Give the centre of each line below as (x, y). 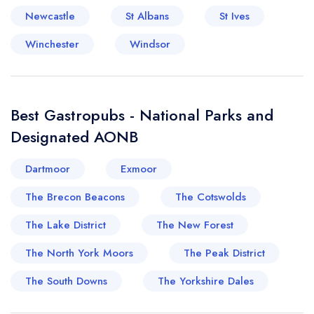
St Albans (147, 16)
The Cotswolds (211, 197)
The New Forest (195, 225)
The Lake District (66, 225)
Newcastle (50, 16)
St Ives (234, 16)
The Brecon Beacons (75, 197)
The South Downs (66, 281)
